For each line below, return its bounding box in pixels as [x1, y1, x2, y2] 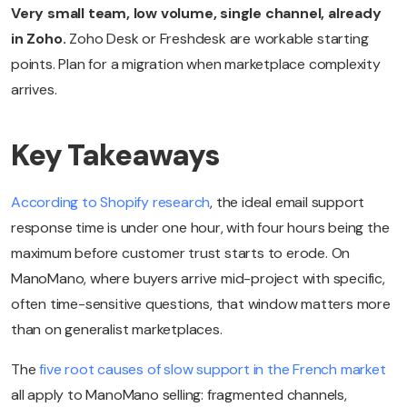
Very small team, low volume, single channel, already [11, 4, 382, 24]
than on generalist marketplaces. [11, 320, 223, 340]
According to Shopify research [11, 193, 211, 213]
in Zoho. [11, 29, 66, 49]
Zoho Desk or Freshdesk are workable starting [65, 29, 369, 49]
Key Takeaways [11, 136, 219, 175]
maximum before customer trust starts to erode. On [11, 243, 351, 263]
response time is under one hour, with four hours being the [11, 218, 390, 238]
